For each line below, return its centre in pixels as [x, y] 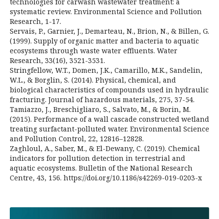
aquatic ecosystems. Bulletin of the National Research [101, 168]
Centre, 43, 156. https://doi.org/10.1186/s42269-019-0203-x [106, 177]
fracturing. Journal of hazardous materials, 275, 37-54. [102, 99]
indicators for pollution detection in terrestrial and [98, 158]
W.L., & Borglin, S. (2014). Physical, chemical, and [93, 80]
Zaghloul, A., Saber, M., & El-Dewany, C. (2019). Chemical [105, 148]
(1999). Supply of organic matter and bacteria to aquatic [104, 41]
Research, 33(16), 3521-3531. [57, 60]
